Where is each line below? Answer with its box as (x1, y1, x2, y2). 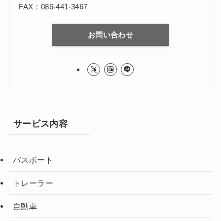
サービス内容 (13, 118, 68, 129)
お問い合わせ (87, 30, 134, 39)
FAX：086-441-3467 (19, 2, 88, 11)
